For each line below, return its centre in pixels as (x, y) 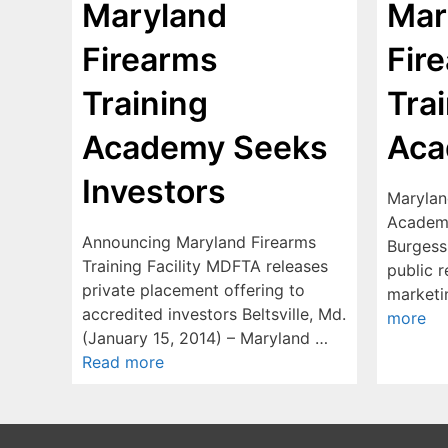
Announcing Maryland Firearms (199, 241)
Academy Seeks (205, 147)
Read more (123, 361)
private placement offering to (193, 289)
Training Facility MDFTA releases (205, 265)
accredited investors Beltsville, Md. (214, 313)
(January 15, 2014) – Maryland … (205, 337)
